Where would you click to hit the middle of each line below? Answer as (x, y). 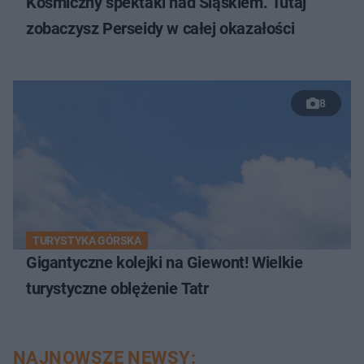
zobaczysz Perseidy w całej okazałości (160, 28)
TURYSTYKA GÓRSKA (87, 240)
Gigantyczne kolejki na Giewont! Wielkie (165, 262)
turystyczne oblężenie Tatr (117, 288)
